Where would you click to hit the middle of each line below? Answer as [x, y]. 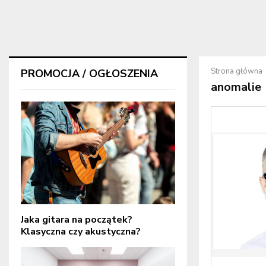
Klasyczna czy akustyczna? [81, 232]
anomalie [236, 87]
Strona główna [237, 71]
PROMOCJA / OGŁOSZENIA [89, 74]
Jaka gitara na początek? [77, 220]
